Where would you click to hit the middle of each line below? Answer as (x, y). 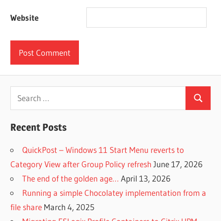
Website (25, 18)
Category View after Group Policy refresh (81, 164)
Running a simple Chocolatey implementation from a (114, 193)
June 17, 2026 (178, 164)
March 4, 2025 (69, 207)
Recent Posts (39, 128)
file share (26, 207)
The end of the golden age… (71, 179)
